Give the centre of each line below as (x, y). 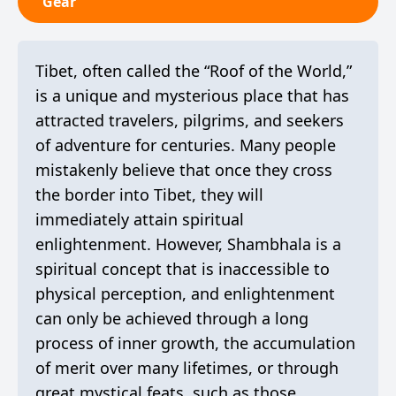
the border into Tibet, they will (149, 194)
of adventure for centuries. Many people (186, 145)
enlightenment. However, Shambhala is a (188, 244)
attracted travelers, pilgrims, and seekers (190, 120)
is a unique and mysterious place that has (192, 95)
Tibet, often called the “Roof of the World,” (194, 71)
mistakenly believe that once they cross (184, 170)
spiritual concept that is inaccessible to (183, 269)
